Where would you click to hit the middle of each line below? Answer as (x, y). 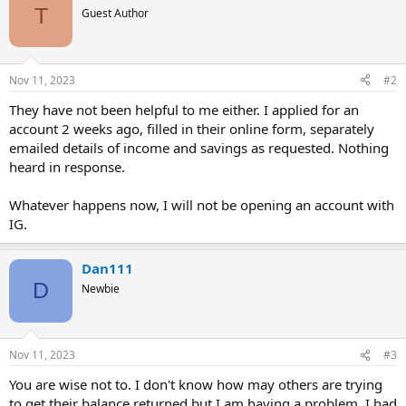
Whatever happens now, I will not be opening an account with (202, 204)
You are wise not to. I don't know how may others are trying (196, 384)
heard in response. (67, 166)
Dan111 (107, 268)
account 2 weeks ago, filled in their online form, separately (192, 128)
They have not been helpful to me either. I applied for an (184, 109)
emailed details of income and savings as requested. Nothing (199, 147)
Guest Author (115, 13)
